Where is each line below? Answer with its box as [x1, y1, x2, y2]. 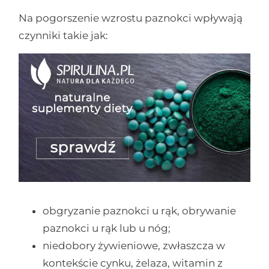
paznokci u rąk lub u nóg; [43, 222, 171, 235]
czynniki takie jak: [19, 29, 109, 42]
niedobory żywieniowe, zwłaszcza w [43, 240, 226, 252]
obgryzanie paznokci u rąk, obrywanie [43, 205, 237, 217]
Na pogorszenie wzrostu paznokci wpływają [19, 12, 243, 25]
